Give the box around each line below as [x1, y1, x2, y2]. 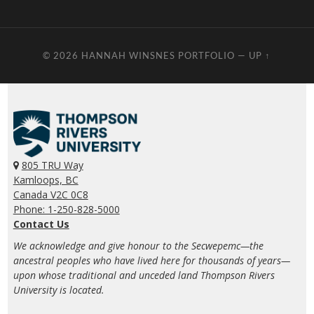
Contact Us [13, 217, 69, 231]
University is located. [13, 282, 104, 296]
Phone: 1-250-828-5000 [13, 202, 120, 216]
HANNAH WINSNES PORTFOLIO [81, 49, 235, 61]
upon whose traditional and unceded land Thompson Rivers [13, 268, 275, 282]
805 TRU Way [21, 158, 83, 172]
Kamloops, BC [13, 172, 78, 186]
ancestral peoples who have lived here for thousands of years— [13, 253, 290, 267]
